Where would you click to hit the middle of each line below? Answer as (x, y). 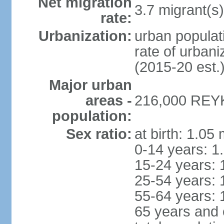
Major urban (90, 85)
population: (92, 116)
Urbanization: (85, 36)
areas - (108, 100)
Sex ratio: (99, 134)
